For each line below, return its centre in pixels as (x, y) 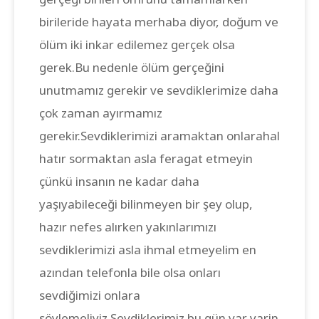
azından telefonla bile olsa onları (130, 272)
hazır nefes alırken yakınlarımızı (128, 226)
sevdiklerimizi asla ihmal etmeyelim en (148, 249)
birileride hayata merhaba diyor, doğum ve (159, 21)
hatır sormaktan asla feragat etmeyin (146, 158)
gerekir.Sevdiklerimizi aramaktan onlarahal (159, 135)
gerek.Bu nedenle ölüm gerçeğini (132, 67)
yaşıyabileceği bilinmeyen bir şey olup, (146, 204)
